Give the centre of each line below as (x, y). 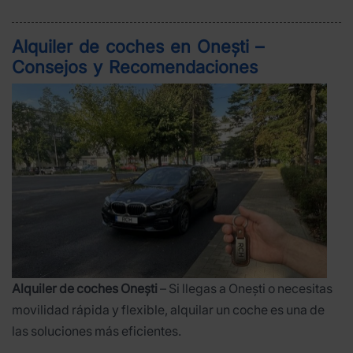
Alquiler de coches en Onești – (138, 46)
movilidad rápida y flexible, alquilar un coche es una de (168, 310)
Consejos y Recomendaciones (135, 67)
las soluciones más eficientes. (97, 331)
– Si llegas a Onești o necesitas (245, 289)
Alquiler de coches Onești (85, 289)
